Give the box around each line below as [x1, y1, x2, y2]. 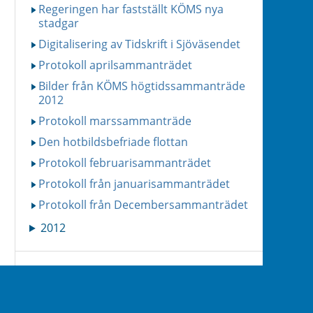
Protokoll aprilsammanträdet [38, 57, 192, 73]
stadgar [38, 15, 79, 31]
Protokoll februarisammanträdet [38, 155, 211, 170]
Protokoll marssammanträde [38, 113, 191, 129]
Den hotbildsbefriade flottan [38, 134, 188, 150]
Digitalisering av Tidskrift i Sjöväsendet [38, 36, 240, 52]
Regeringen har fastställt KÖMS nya [38, 1, 224, 17]
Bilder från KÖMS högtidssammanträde [38, 78, 245, 94]
